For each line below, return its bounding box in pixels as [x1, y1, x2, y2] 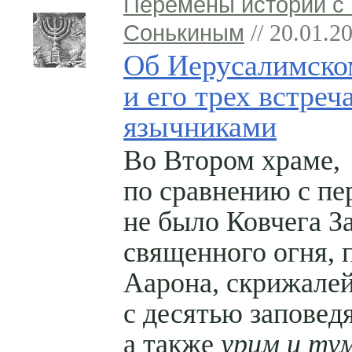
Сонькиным [123, 20, 244, 46]
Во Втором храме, [123, 144, 340, 176]
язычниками [123, 105, 277, 145]
